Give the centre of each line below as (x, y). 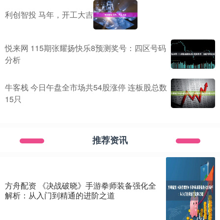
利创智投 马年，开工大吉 (49, 14)
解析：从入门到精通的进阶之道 (60, 195)
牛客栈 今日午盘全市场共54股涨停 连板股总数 (86, 87)
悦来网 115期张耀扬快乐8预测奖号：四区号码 (85, 48)
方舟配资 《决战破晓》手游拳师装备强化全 (81, 185)
